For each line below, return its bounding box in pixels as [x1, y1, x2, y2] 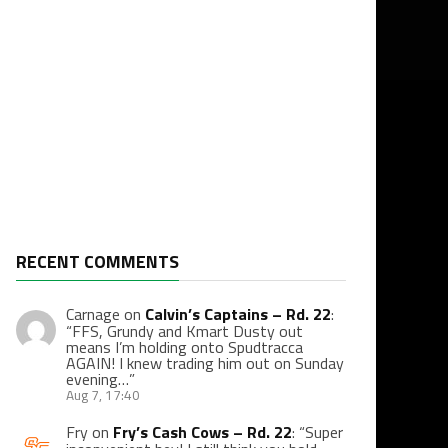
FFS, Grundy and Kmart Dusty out [72, 319, 303, 343]
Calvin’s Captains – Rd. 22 [145, 302, 331, 326]
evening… [66, 367, 129, 391]
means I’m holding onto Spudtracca [66, 335, 303, 359]
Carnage [66, 302, 120, 326]
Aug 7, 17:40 [66, 385, 140, 405]
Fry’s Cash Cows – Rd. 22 [113, 420, 292, 445]
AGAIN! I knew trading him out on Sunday [66, 351, 344, 375]
